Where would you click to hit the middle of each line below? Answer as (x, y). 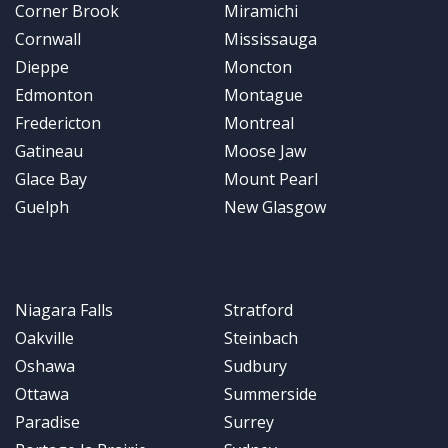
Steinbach (261, 337)
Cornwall (48, 38)
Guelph (42, 206)
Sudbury (255, 365)
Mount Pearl (271, 178)
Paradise (47, 421)
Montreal (259, 122)
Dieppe (42, 66)
